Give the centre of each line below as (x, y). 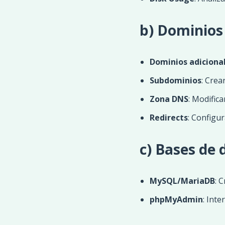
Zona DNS (169, 99)
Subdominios (175, 80)
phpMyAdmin (176, 199)
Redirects (168, 118)
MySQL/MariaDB (182, 181)
